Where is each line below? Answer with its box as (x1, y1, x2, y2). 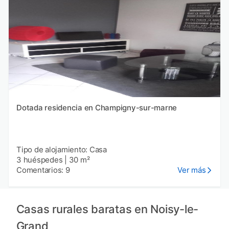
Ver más (177, 165, 206, 175)
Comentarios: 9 (16, 165, 70, 175)
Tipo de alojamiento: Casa (16, 144, 107, 154)
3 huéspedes (16, 154, 63, 165)
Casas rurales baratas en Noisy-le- (16, 202, 198, 216)
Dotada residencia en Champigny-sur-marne (16, 102, 177, 112)
